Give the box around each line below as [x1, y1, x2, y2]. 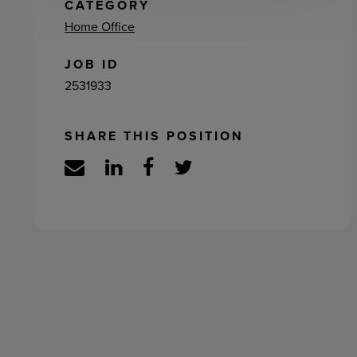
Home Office [64, 18, 135, 35]
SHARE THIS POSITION [64, 127, 244, 145]
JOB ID [64, 55, 119, 73]
